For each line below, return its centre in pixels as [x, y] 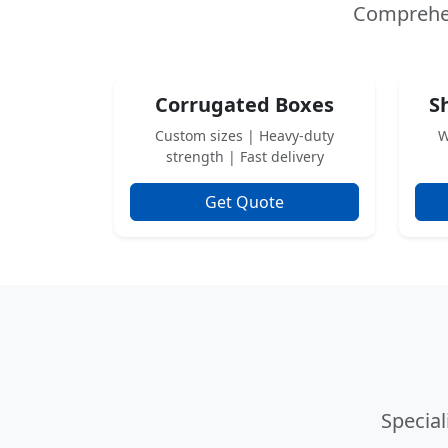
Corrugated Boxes [244, 104]
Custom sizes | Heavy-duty [244, 135]
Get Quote [244, 202]
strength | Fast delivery [244, 156]
